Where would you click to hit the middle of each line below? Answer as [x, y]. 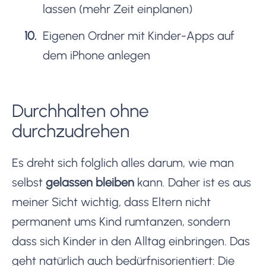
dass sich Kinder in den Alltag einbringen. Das [131, 241]
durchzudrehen [71, 131]
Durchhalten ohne [80, 110]
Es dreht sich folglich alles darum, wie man [123, 162]
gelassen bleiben [90, 182]
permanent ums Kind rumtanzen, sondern [121, 221]
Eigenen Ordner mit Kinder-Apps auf [139, 35]
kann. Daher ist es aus [193, 182]
